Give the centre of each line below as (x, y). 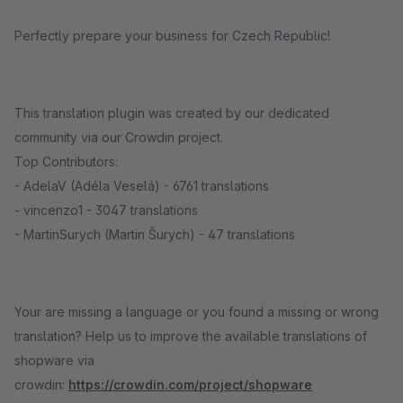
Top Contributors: (66, 161)
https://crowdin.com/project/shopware (190, 385)
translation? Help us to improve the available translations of (191, 336)
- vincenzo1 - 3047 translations (106, 210)
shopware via (54, 360)
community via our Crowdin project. (119, 137)
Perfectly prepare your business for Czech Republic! (172, 36)
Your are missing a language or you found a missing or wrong (197, 312)
